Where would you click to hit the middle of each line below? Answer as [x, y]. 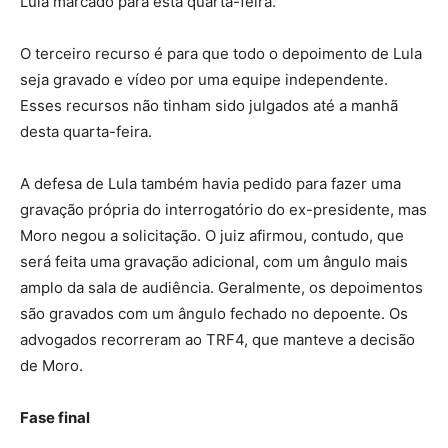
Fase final [55, 418]
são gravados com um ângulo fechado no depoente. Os [214, 314]
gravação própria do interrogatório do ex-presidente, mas [223, 210]
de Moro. [51, 366]
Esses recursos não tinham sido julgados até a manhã [209, 106]
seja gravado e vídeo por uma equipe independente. [204, 80]
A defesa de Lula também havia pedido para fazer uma [210, 184]
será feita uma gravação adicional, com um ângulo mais [214, 262]
